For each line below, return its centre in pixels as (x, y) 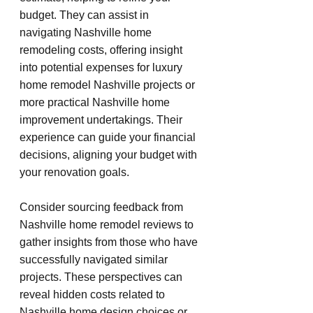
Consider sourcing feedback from (103, 207)
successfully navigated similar (95, 259)
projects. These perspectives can (102, 277)
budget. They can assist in (86, 15)
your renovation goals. (74, 172)
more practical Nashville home (96, 102)
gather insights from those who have (110, 242)
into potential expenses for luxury (102, 67)
